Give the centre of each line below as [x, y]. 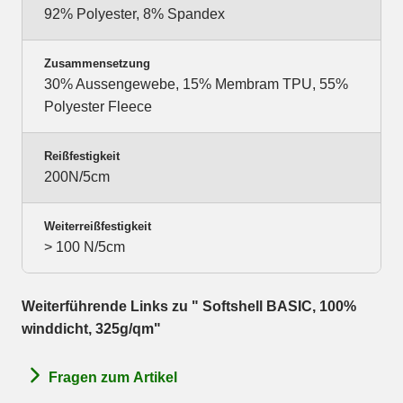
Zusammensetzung [97, 64]
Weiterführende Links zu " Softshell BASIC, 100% [189, 307]
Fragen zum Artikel [113, 377]
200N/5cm [77, 177]
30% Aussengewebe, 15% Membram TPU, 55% [196, 85]
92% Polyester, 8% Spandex [134, 14]
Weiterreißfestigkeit [98, 227]
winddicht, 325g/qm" [91, 329]
